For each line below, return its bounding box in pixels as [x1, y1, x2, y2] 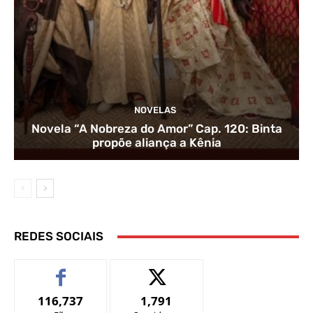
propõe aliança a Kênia [92, 136, 221, 150]
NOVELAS [133, 105, 176, 116]
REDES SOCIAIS [14, 229, 103, 244]
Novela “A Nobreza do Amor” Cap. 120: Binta [31, 122, 282, 136]
